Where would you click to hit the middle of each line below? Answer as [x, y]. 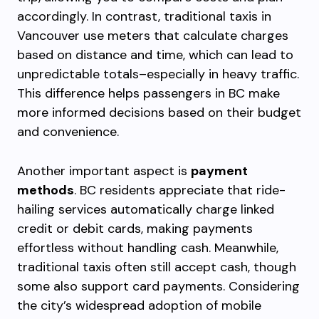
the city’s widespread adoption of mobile [139, 305]
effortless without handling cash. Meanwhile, [148, 248]
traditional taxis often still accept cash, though [157, 267]
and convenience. [68, 132]
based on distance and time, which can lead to [155, 55]
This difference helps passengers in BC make [148, 93]
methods [46, 190]
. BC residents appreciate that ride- [180, 190]
